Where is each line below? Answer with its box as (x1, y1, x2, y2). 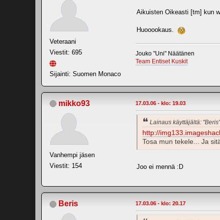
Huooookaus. (137, 26, 178, 33)
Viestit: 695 (50, 48, 82, 56)
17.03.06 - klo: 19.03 (136, 100, 186, 106)
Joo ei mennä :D (137, 163, 183, 171)
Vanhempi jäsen (50, 151, 95, 159)
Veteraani (50, 37, 76, 45)
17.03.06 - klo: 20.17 (136, 200, 186, 207)
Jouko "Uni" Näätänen (136, 50, 194, 57)
